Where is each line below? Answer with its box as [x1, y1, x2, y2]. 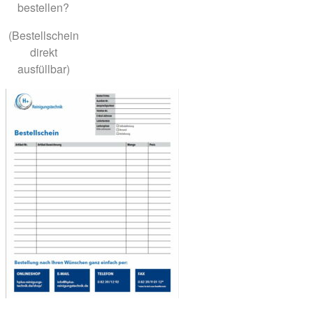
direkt [29, 43, 57, 60]
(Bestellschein [8, 27, 79, 43]
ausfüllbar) [17, 60, 70, 77]
